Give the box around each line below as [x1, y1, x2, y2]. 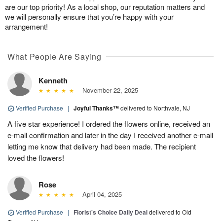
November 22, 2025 [78, 85, 138, 95]
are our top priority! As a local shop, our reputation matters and [5, 1, 205, 12]
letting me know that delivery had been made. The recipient [7, 141, 196, 151]
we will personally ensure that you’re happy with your [5, 11, 174, 22]
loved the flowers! [7, 152, 64, 163]
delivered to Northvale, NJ [120, 103, 190, 112]
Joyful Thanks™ [74, 103, 120, 112]
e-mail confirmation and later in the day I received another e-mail [7, 129, 213, 140]
